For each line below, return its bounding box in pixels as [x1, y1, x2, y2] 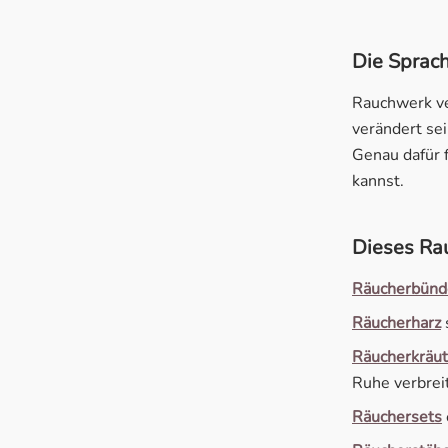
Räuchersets [352, 405, 442, 428]
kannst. [352, 169, 404, 192]
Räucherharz [352, 311, 441, 334]
